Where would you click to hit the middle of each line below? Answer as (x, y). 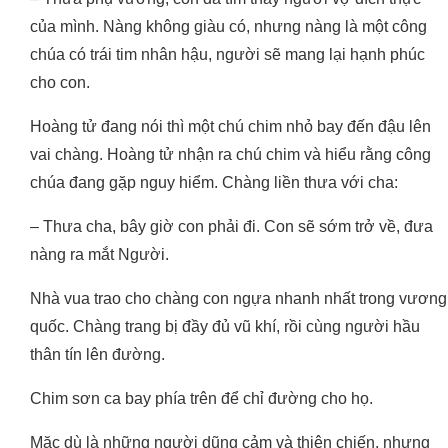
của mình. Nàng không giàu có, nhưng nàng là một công (228, 27)
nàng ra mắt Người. (99, 255)
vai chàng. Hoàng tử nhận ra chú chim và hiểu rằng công (230, 155)
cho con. (60, 83)
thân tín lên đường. (97, 355)
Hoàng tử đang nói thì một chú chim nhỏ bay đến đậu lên (230, 127)
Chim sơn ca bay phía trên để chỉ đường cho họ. (201, 399)
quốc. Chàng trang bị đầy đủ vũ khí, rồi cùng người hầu (225, 327)
